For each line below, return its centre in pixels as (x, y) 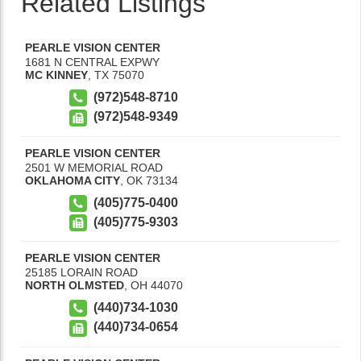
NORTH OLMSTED (75, 286)
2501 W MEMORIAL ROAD (94, 167)
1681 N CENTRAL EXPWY (92, 62)
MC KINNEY (56, 75)
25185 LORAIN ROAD (81, 273)
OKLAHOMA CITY (73, 180)
